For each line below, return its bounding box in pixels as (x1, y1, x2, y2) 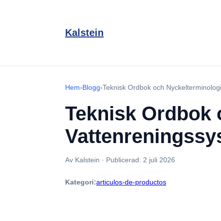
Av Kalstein (65, 156, 100, 164)
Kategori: (65, 178, 96, 186)
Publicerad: (106, 156, 143, 164)
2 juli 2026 (143, 156, 175, 164)
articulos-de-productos (96, 178, 166, 186)
